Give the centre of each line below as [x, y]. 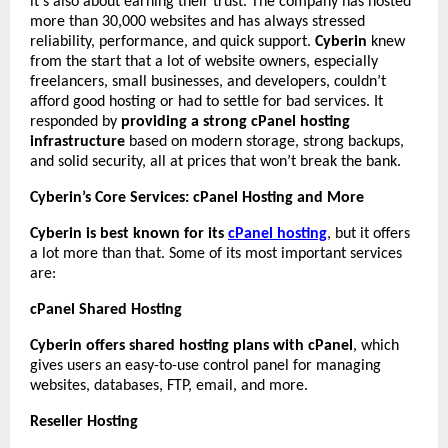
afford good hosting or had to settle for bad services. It [206, 101]
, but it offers [368, 233]
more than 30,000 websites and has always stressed [197, 21]
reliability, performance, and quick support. [172, 41]
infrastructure [77, 141]
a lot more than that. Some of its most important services [216, 253]
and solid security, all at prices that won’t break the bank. [215, 161]
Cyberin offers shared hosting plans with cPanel [191, 345]
